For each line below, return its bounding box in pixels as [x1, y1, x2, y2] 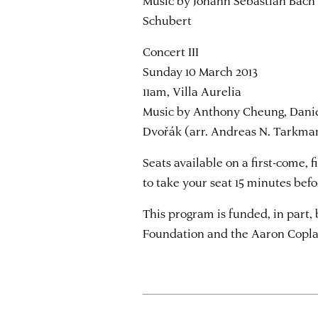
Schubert [143, 12, 192, 28]
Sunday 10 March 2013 [143, 63, 258, 79]
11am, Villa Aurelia [143, 83, 242, 99]
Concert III [143, 43, 199, 60]
